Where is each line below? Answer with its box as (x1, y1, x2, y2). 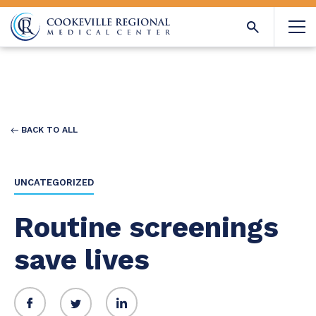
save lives (14, 243, 150, 276)
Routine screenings (14, 211, 279, 244)
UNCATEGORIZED (14, 177, 94, 188)
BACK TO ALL (18, 125, 78, 135)
